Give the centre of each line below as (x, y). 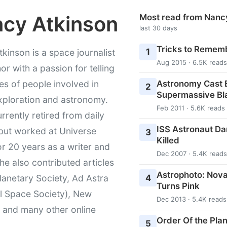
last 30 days (159, 28)
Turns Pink (178, 186)
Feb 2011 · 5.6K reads (191, 108)
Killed (168, 140)
